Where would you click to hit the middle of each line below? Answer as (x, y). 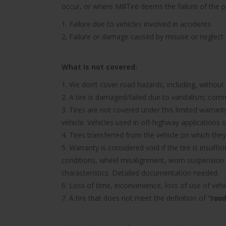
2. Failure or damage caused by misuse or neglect (143, 36)
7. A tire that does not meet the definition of (135, 198)
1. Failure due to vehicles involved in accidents (136, 24)
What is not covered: (99, 67)
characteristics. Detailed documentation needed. (140, 173)
